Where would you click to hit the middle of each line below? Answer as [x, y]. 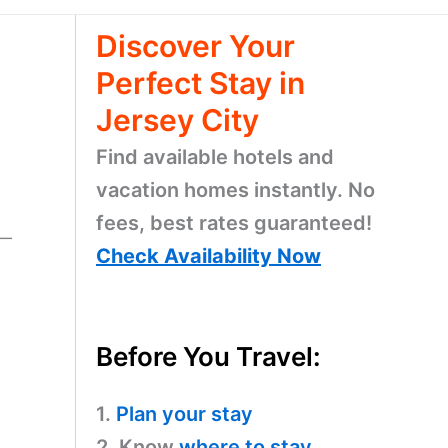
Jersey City [177, 120]
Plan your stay [184, 413]
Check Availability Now [208, 256]
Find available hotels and [215, 157]
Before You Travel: [208, 356]
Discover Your [195, 46]
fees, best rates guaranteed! [234, 223]
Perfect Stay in [200, 83]
